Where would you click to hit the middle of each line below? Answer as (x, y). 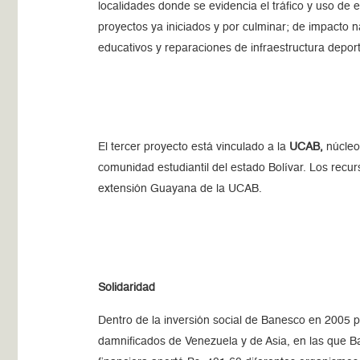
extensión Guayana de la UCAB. (180, 189)
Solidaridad (127, 288)
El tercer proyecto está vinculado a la (192, 147)
